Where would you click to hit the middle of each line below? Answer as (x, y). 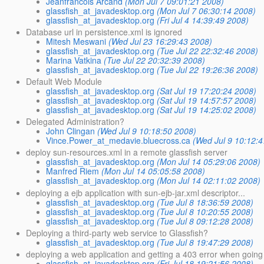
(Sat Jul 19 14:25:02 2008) (207, 110)
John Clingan (71, 131)
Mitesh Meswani (76, 41)
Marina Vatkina (74, 60)
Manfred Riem (73, 171)
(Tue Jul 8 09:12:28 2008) (205, 221)
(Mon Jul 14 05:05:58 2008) (154, 171)
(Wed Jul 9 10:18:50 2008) (147, 131)
